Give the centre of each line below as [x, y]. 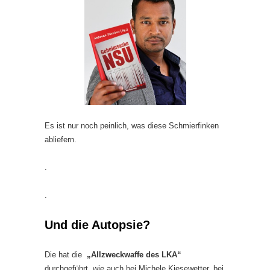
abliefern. [61, 140]
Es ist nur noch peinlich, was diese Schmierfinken [132, 126]
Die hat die [66, 255]
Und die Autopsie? [97, 225]
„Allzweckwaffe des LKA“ [134, 255]
